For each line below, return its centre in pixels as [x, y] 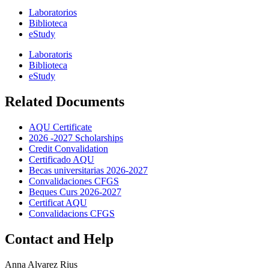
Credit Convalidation [68, 149]
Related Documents [65, 102]
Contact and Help [59, 239]
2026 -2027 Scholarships [76, 138]
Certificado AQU [62, 160]
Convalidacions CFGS [72, 214]
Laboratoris [50, 55]
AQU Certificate [60, 127]
